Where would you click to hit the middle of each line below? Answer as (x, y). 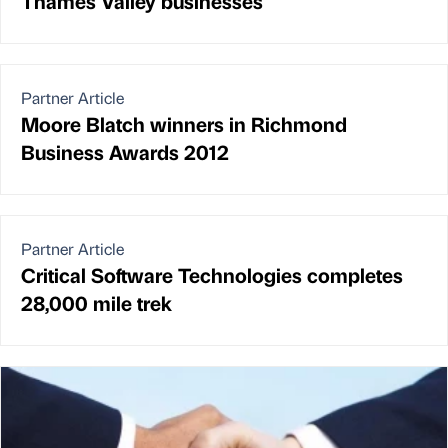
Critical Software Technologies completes (212, 275)
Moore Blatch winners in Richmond (184, 124)
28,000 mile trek (96, 303)
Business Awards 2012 (125, 152)
